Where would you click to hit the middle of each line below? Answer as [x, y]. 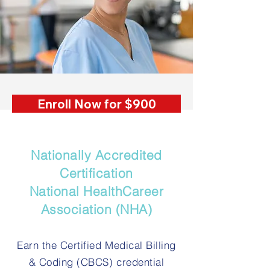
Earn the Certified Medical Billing [96, 245]
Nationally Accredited [96, 155]
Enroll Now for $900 [96, 104]
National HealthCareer [96, 191]
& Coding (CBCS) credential [96, 262]
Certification [96, 173]
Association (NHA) [96, 209]
